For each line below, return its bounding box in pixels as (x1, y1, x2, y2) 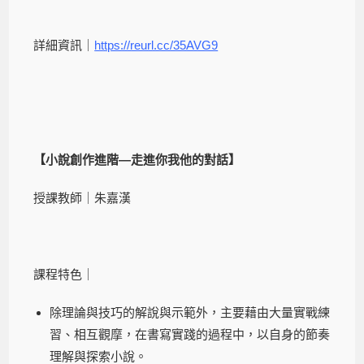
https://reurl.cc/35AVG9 (94, 37, 219, 52)
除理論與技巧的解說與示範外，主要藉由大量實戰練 (50, 305, 331, 319)
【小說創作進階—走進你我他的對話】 (33, 152, 241, 167)
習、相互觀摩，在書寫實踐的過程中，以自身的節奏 (50, 327, 331, 341)
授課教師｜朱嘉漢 (33, 190, 132, 205)
